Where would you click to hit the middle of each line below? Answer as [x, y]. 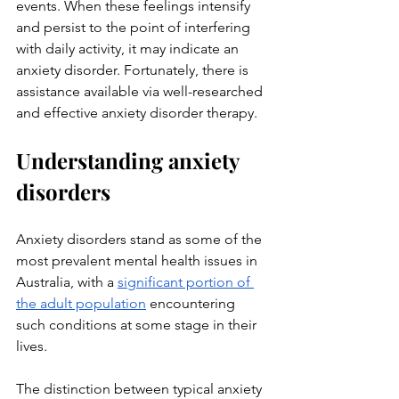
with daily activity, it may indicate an [129, 49]
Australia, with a [67, 282]
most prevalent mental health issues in [138, 261]
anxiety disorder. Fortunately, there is [134, 70]
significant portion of [186, 282]
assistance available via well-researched [141, 91]
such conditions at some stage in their [138, 325]
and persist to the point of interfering [135, 27]
